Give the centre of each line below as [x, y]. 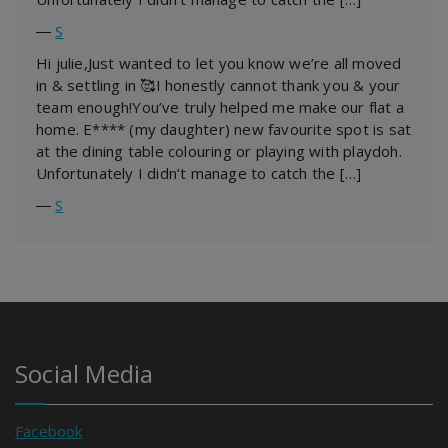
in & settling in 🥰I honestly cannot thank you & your [218, 84]
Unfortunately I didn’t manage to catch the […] [199, 172]
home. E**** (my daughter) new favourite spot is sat [224, 128]
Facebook [49, 430]
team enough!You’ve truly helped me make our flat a [220, 106]
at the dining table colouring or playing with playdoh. [219, 150]
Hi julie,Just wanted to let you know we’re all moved [219, 62]
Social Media [84, 373]
